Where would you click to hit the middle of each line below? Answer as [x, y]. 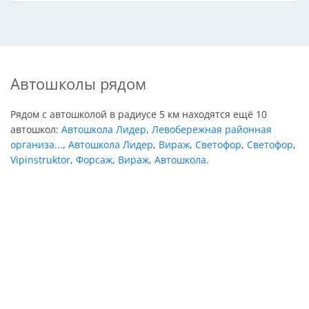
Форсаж [94, 159]
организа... [37, 144]
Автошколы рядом [78, 83]
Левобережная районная [212, 129]
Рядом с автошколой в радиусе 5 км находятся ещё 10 [139, 114]
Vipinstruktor [40, 159]
